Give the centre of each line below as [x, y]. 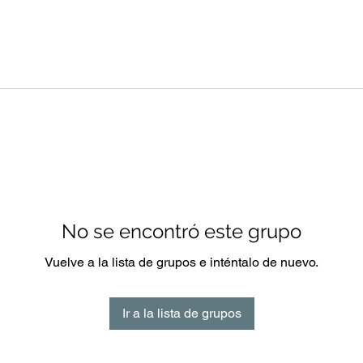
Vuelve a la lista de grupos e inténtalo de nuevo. [181, 262]
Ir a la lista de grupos [181, 313]
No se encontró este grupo [181, 231]
